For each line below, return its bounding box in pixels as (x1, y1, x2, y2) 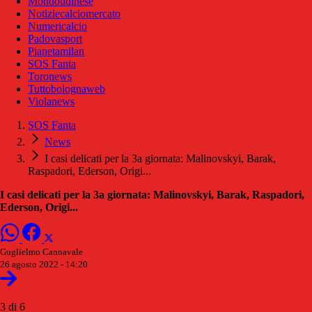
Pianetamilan (28, 45, 84, 57)
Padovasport (28, 32, 82, 45)
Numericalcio (28, 19, 87, 32)
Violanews (28, 95, 75, 107)
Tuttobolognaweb (28, 82, 105, 95)
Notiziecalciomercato (28, 7, 120, 19)
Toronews (28, 70, 72, 82)
